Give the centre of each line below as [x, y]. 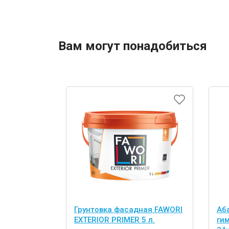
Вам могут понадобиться [133, 46]
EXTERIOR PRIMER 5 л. [114, 220]
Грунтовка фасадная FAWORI [128, 209]
